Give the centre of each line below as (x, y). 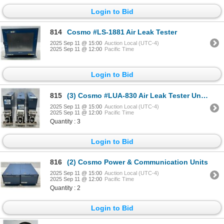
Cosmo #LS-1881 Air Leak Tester (122, 32)
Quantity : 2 (65, 188)
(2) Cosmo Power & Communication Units (137, 162)
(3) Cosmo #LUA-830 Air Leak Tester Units (134, 95)
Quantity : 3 (65, 121)
